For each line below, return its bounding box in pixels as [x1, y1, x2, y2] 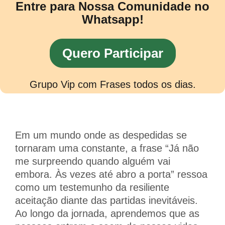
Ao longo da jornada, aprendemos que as [15, 207, 199, 219]
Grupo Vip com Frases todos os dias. [29, 78, 196, 90]
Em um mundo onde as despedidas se [15, 129, 187, 141]
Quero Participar [62, 45, 163, 61]
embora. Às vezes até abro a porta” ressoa [15, 168, 207, 180]
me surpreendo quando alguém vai [15, 155, 170, 167]
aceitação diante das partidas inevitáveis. [15, 194, 198, 206]
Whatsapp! [81, 12, 144, 26]
